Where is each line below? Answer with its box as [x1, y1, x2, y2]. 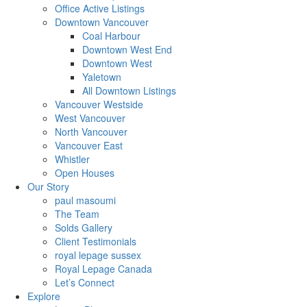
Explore [27, 289, 60, 304]
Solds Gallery [55, 221, 112, 235]
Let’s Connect [55, 275, 114, 290]
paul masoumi [55, 193, 116, 208]
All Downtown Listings [82, 84, 176, 98]
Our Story [27, 180, 69, 194]
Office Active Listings [55, 1, 145, 16]
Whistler [55, 152, 90, 167]
